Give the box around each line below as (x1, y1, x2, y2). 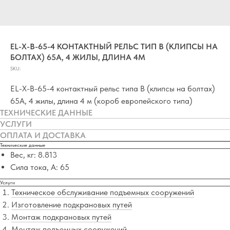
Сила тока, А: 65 (10, 162, 69, 172)
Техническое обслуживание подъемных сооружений (11, 187, 194, 197)
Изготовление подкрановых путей (11, 200, 132, 209)
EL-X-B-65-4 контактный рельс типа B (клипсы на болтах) (10, 84, 215, 93)
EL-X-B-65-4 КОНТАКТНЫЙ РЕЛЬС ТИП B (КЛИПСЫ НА (10, 42, 218, 51)
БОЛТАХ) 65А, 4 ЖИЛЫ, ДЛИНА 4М (10, 52, 145, 62)
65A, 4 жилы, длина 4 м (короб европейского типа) (10, 96, 193, 106)
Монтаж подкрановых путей (11, 212, 111, 222)
